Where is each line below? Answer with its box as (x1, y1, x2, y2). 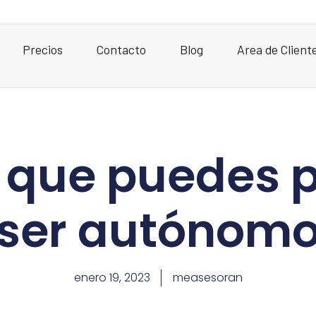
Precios (22, 42, 63, 57)
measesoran (172, 269, 243, 286)
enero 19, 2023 (73, 269, 150, 286)
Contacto (96, 42, 146, 57)
